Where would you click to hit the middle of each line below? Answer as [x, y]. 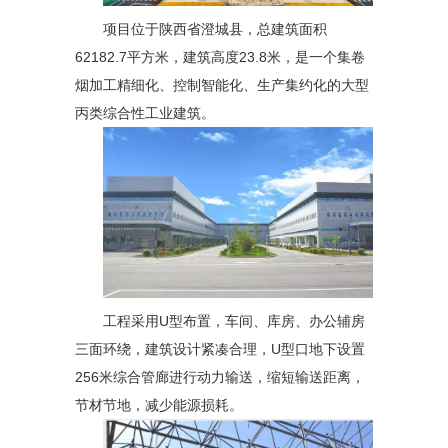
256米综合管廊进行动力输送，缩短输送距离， [220, 377]
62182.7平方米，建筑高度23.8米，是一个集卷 [220, 57]
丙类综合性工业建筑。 [145, 113]
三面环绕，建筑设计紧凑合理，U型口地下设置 [220, 349]
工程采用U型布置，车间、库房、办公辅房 [234, 321]
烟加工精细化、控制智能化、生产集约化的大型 [222, 85]
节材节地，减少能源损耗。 [159, 405]
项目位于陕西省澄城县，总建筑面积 [215, 29]
